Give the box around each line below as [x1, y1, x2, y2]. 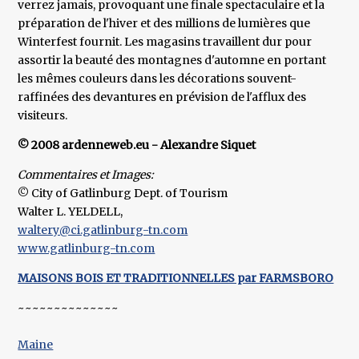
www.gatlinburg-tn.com [18, 241, 155, 256]
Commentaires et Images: [18, 167, 155, 183]
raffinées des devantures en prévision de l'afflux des [18, 90, 307, 105]
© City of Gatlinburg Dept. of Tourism [18, 186, 228, 201]
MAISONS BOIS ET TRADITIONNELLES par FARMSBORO [18, 271, 334, 286]
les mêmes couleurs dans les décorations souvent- [18, 71, 297, 87]
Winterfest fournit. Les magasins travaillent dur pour [18, 34, 313, 50]
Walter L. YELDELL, [18, 204, 123, 220]
